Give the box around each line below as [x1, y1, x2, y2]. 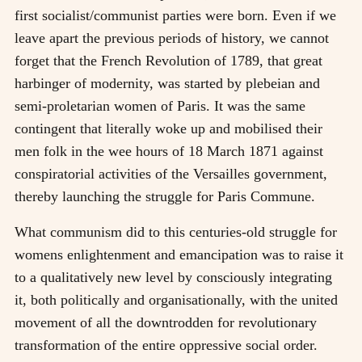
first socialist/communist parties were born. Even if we [15, 6, 336, 23]
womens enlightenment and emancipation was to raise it [15, 246, 343, 263]
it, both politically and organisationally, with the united [15, 291, 338, 308]
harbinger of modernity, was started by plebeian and [15, 74, 320, 91]
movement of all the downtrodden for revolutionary [15, 314, 317, 330]
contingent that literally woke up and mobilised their [15, 120, 322, 137]
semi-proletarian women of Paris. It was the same [15, 97, 305, 114]
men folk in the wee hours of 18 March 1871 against [15, 142, 323, 159]
